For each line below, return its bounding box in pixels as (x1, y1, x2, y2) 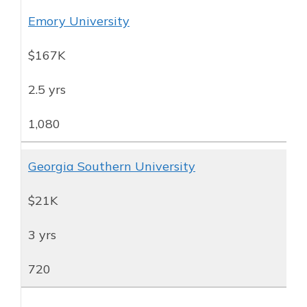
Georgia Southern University (28, 158, 195, 174)
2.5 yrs (28, 81, 66, 97)
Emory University (28, 12, 130, 29)
